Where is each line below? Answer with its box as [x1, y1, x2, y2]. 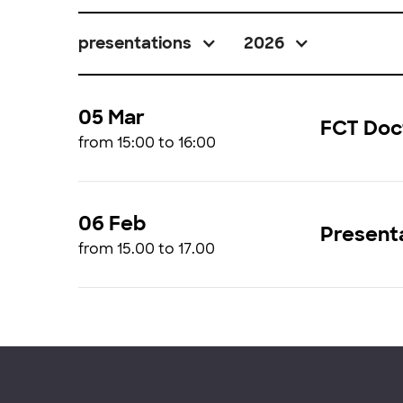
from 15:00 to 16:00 [78, 133, 216, 152]
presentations [78, 32, 192, 54]
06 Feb [78, 210, 146, 237]
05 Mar [78, 104, 145, 130]
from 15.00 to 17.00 [78, 239, 215, 258]
